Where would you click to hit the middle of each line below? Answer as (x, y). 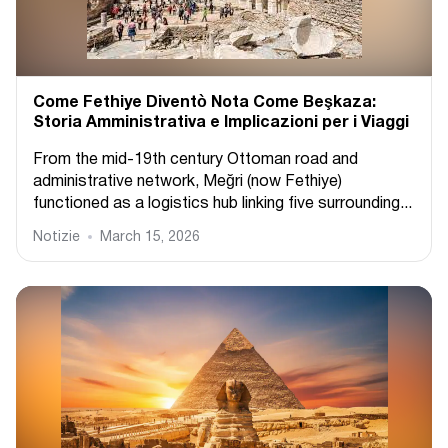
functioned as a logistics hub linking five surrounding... (222, 204)
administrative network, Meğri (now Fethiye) (187, 182)
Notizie (56, 237)
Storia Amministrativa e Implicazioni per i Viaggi (221, 123)
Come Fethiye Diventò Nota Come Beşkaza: (204, 103)
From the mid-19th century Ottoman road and (195, 160)
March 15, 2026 (150, 237)
